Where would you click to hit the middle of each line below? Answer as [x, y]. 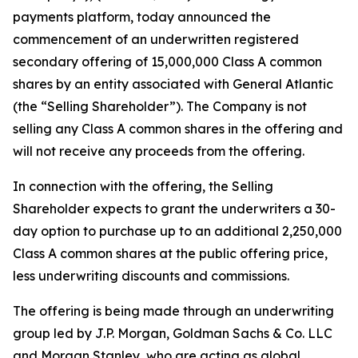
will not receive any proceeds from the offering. [159, 151]
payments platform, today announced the [142, 17]
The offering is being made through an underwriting [173, 311]
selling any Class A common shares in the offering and [178, 129]
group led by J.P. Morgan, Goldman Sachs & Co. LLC [173, 333]
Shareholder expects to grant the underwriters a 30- [174, 209]
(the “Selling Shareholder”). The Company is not [160, 106]
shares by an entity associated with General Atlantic [173, 84]
